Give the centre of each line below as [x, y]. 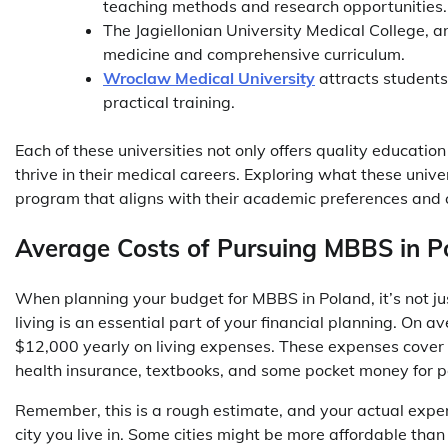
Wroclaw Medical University [209, 77]
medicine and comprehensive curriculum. [256, 53]
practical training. [171, 101]
